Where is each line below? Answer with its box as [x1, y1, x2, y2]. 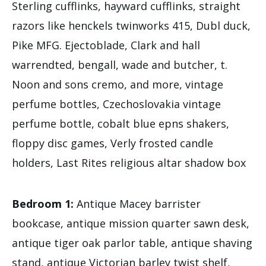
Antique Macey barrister [74, 196, 201, 211]
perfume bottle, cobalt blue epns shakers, [12, 116, 229, 131]
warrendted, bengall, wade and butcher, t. [12, 57, 227, 72]
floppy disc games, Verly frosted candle [12, 135, 213, 150]
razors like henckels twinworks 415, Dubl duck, [12, 18, 251, 33]
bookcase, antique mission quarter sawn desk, [12, 216, 249, 230]
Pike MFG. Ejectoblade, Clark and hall [12, 37, 200, 52]
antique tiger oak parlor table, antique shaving [12, 235, 252, 250]
